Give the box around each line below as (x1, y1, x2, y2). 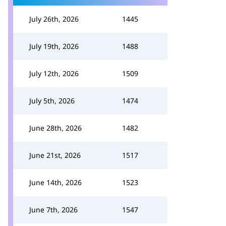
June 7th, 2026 (29, 205, 78, 214)
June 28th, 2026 (29, 123, 82, 133)
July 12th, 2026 (29, 69, 79, 78)
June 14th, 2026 (29, 178, 82, 187)
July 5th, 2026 (29, 96, 75, 105)
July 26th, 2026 (29, 14, 79, 24)
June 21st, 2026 (29, 150, 81, 160)
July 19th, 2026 (29, 41, 79, 51)
